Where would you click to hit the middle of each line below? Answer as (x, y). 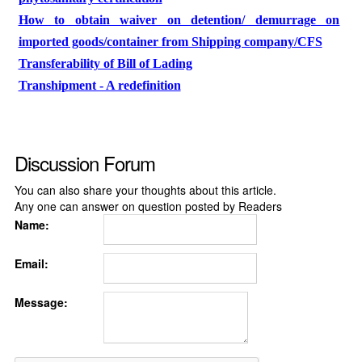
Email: (31, 263)
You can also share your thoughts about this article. (145, 190)
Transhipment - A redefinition (99, 85)
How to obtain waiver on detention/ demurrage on (179, 20)
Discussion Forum (84, 163)
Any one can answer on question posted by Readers (148, 206)
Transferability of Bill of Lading (105, 63)
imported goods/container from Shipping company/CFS (170, 42)
